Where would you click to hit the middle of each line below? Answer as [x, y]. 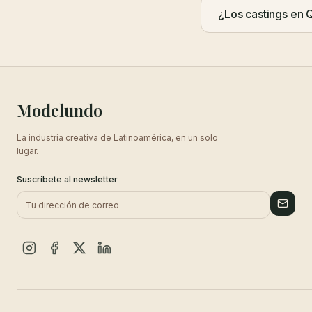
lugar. [28, 151]
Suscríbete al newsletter [67, 179]
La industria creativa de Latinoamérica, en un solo [117, 138]
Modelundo [60, 110]
